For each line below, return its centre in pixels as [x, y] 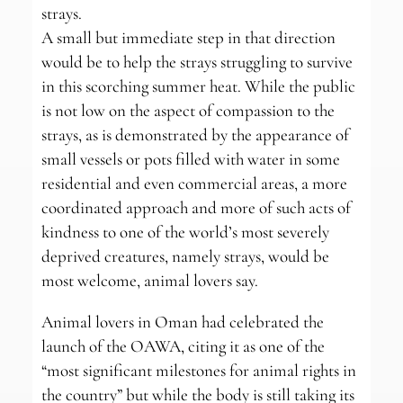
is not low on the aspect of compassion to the [188, 111]
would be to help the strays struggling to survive [197, 62]
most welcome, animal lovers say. [149, 281]
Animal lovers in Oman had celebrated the [182, 322]
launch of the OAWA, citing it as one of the [183, 346]
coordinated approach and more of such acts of [196, 208]
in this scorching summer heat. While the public [198, 86]
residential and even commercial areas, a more [194, 184]
